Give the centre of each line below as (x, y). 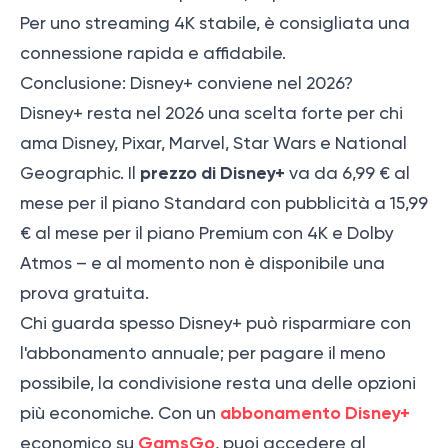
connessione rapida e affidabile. (153, 53)
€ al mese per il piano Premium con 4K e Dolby (207, 233)
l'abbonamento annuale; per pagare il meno (203, 353)
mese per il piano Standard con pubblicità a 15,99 (224, 203)
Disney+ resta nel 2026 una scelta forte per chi (211, 113)
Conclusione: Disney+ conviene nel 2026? (186, 83)
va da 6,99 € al (347, 173)
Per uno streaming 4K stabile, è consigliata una (215, 23)
